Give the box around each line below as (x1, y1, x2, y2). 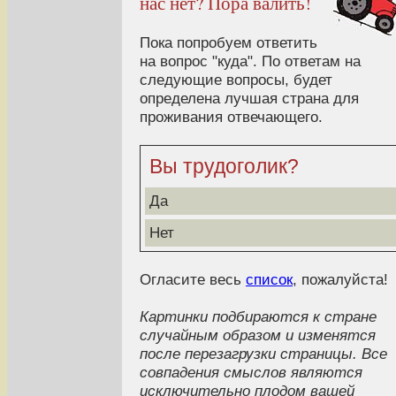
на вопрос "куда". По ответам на (140, 52, 361, 71)
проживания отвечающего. (140, 108, 323, 126)
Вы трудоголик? (149, 155, 299, 179)
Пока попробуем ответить (140, 34, 317, 52)
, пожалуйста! (293, 270, 388, 289)
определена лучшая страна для (140, 89, 359, 108)
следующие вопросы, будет (140, 71, 332, 89)
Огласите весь (140, 270, 246, 289)
